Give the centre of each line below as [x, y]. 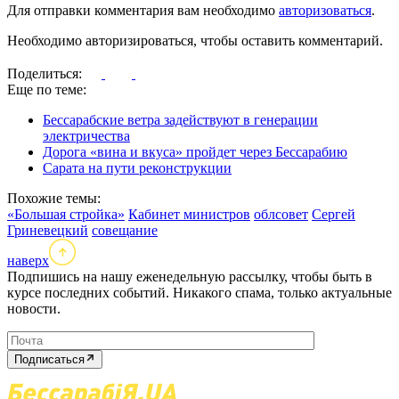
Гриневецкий [48, 231]
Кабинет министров [189, 215]
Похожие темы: [54, 199]
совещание [125, 231]
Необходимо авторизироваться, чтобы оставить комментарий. [195, 41]
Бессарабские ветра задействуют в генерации [180, 120]
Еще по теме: [47, 90]
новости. [34, 309]
